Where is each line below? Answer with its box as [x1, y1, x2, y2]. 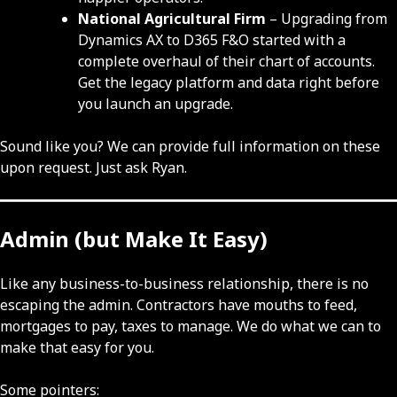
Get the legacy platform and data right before [78, 73, 379, 93]
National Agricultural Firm [78, 9, 269, 29]
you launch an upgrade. [78, 94, 233, 114]
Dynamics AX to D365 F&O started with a [78, 30, 346, 51]
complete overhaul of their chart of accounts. [78, 51, 375, 72]
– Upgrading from [269, 9, 387, 29]
